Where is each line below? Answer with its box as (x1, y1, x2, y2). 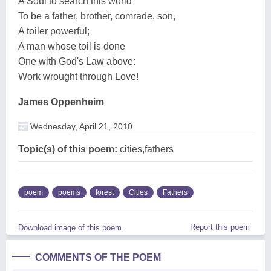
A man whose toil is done (18, 41, 125, 51)
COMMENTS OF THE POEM (35, 252, 161, 263)
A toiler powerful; (18, 25, 90, 36)
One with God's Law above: (18, 56, 135, 67)
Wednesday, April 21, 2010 (28, 121, 132, 131)
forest (96, 188, 114, 197)
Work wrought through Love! (18, 71, 139, 82)
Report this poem (190, 222, 250, 232)
